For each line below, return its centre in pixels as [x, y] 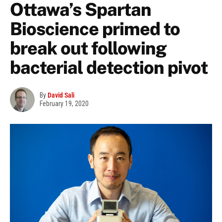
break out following [88, 48]
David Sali [61, 95]
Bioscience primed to [95, 29]
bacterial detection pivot [109, 68]
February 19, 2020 [64, 104]
